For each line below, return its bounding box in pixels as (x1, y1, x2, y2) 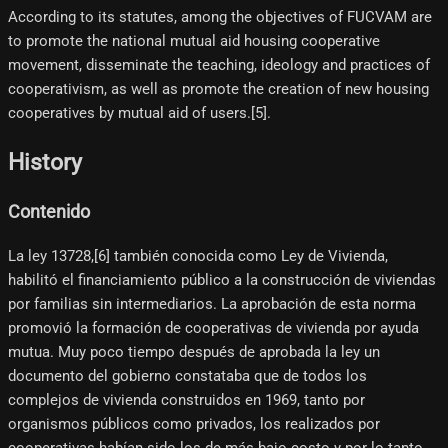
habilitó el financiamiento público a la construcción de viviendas (8, 270, 436, 289)
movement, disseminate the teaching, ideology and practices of (8, 56, 430, 75)
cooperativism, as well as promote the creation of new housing (8, 80, 429, 99)
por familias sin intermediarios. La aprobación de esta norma (8, 294, 416, 313)
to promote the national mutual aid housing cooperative (8, 32, 380, 51)
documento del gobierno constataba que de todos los (8, 366, 367, 385)
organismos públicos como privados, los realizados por (8, 414, 380, 433)
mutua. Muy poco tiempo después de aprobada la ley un (8, 342, 380, 361)
